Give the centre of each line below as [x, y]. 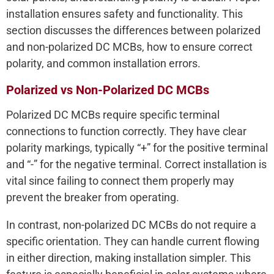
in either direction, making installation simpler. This [128, 258]
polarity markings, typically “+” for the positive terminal [137, 148]
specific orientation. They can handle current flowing [133, 242]
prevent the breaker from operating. [93, 198]
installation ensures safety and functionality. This [124, 14]
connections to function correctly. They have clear [126, 131]
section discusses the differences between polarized [133, 31]
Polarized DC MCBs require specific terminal [113, 115]
